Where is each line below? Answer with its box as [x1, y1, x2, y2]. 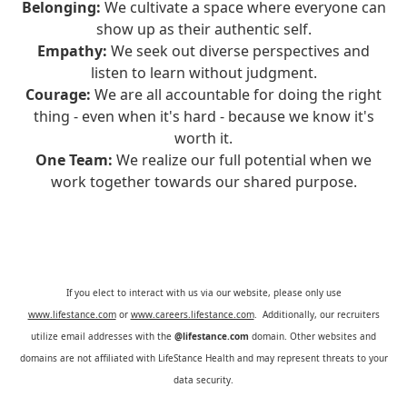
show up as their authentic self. [95, 19, 312, 39]
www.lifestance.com [27, 308, 116, 321]
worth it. [174, 128, 233, 148]
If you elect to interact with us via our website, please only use [65, 286, 342, 299]
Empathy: [37, 41, 107, 61]
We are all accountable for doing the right [91, 84, 382, 104]
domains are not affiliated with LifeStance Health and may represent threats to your [19, 352, 388, 364]
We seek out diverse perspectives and [107, 41, 370, 61]
